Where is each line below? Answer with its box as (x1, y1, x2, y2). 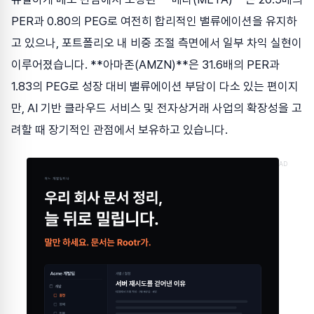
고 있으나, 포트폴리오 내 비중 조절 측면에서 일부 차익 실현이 (11, 36, 302, 50)
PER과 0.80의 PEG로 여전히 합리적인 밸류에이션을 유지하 (11, 14, 297, 29)
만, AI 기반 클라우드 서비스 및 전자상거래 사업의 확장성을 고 (11, 101, 302, 116)
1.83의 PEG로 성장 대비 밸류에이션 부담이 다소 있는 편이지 (11, 79, 299, 94)
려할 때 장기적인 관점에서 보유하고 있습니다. (11, 123, 228, 137)
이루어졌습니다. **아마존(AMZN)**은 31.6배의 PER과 (11, 57, 280, 72)
